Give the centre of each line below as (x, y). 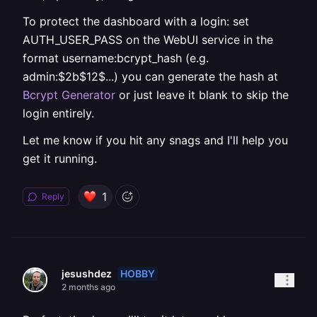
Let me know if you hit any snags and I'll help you (155, 140)
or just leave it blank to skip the (202, 95)
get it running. (60, 158)
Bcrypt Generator (69, 95)
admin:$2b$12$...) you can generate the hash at (150, 76)
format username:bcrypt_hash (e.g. (116, 58)
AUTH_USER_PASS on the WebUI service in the (148, 40)
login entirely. (58, 113)
